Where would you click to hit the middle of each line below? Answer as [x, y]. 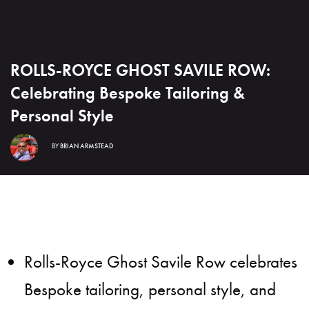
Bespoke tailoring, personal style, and [150, 290]
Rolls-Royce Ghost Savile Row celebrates [161, 262]
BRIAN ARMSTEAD [87, 146]
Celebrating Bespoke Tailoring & [128, 93]
